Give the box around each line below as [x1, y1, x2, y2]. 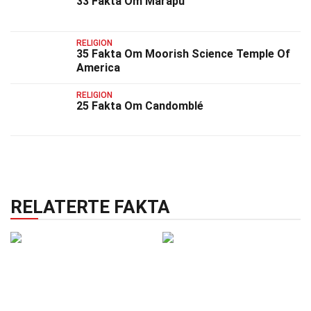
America [76, 60, 120, 74]
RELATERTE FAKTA [10, 196, 170, 218]
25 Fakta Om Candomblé [76, 99, 203, 112]
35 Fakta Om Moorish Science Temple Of [76, 47, 290, 60]
